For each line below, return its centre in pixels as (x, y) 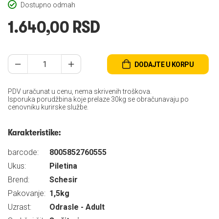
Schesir (64, 180)
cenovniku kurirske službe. (48, 107)
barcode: (23, 152)
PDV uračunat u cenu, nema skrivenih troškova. (80, 91)
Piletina (63, 166)
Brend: (19, 180)
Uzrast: (20, 207)
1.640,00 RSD (54, 27)
